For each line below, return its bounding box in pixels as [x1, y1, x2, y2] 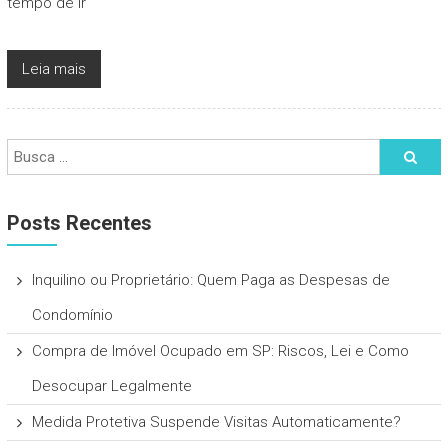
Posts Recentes [6, 210, 152, 235]
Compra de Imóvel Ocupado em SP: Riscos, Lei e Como [31, 341, 409, 360]
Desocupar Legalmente [31, 376, 192, 395]
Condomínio [31, 305, 113, 324]
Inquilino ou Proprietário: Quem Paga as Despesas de [31, 270, 390, 289]
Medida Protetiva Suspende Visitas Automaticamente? [31, 412, 401, 431]
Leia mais [21, 59, 86, 78]
